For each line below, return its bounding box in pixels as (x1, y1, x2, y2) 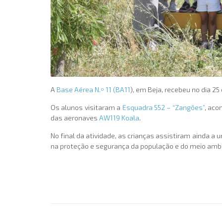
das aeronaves (51, 113, 99, 122)
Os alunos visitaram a (51, 103, 122, 112)
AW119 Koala (99, 113, 139, 122)
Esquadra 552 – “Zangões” (122, 103, 205, 112)
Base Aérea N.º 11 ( (56, 85, 115, 94)
